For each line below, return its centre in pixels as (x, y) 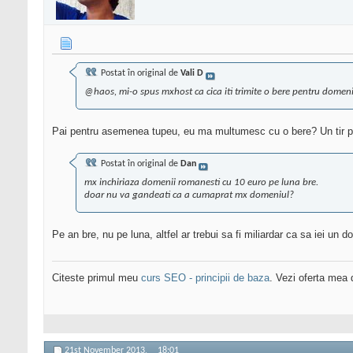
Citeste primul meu (97, 278)
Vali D (192, 74)
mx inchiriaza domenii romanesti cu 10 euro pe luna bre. (201, 183)
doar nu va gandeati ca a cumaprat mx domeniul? (189, 195)
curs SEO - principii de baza (205, 278)
